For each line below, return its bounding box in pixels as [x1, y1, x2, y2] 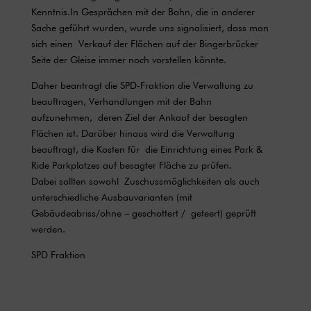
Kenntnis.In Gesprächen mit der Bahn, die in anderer [31, 6, 255, 17]
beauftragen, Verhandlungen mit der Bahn [31, 95, 212, 107]
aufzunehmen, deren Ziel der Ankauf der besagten [31, 111, 248, 123]
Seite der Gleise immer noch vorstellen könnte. [31, 53, 226, 65]
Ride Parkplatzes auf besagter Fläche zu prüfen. [31, 159, 232, 171]
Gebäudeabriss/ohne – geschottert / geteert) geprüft [31, 207, 256, 219]
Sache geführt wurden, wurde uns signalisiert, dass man [31, 22, 269, 33]
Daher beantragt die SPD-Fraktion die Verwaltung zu [31, 79, 253, 91]
